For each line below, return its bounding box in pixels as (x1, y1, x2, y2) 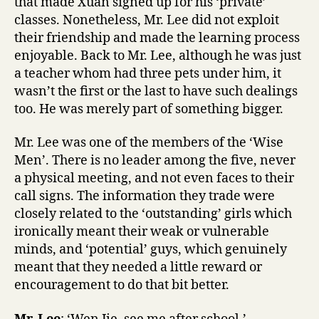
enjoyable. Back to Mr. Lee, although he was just (14, 47, 301, 64)
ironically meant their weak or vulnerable (14, 224, 269, 240)
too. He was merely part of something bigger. (14, 100, 283, 117)
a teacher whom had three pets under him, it (14, 65, 281, 82)
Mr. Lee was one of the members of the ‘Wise (14, 135, 283, 151)
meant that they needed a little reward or (14, 259, 262, 276)
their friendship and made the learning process (14, 29, 300, 46)
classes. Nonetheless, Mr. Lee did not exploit (14, 11, 279, 28)
